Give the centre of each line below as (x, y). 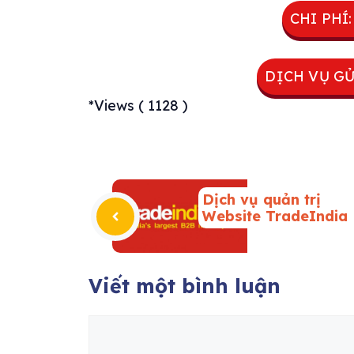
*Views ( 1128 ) (138, 106)
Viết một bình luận (185, 286)
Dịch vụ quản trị (262, 200)
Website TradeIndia (275, 217)
